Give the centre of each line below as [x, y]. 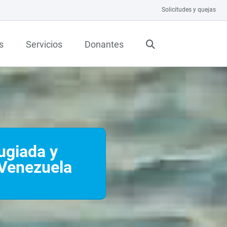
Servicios [44, 44]
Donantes [104, 44]
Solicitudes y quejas [189, 10]
